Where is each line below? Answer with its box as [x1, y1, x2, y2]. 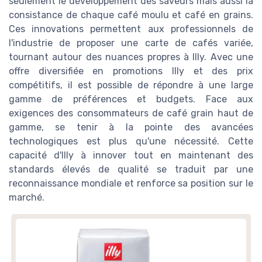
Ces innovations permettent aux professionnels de [9, 23, 253, 35]
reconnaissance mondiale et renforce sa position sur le [9, 178, 253, 189]
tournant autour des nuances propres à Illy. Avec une [9, 51, 253, 63]
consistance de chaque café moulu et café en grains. [9, 9, 253, 21]
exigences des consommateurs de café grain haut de [9, 108, 253, 119]
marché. [9, 192, 44, 204]
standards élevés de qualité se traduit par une [9, 164, 253, 175]
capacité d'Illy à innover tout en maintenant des [9, 150, 253, 161]
